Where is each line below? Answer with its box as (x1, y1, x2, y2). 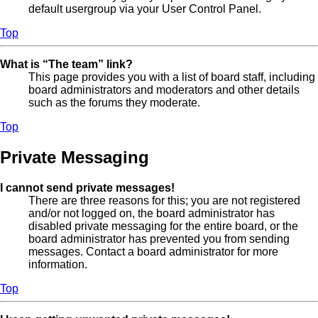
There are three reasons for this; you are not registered (28, 194, 300, 207)
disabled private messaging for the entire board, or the (28, 219, 298, 232)
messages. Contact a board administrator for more (28, 245, 278, 258)
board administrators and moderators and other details (28, 83, 300, 96)
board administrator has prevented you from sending (28, 232, 290, 245)
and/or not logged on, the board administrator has (28, 207, 275, 219)
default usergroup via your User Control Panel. (28, 2, 261, 15)
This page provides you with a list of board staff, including (28, 70, 315, 83)
